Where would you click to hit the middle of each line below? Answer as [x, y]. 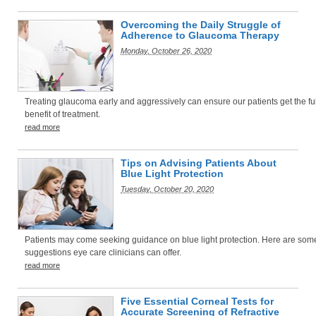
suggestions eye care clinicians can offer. [103, 253]
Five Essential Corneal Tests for [197, 301]
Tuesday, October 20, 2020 [167, 189]
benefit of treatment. [62, 114]
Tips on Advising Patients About [199, 163]
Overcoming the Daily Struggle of [201, 25]
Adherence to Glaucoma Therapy [200, 35]
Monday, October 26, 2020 [166, 51]
